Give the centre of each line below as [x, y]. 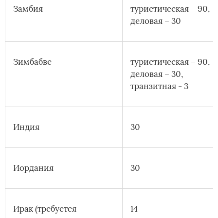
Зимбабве [32, 62]
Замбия [28, 9]
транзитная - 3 [159, 86]
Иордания [33, 168]
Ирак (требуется [45, 209]
